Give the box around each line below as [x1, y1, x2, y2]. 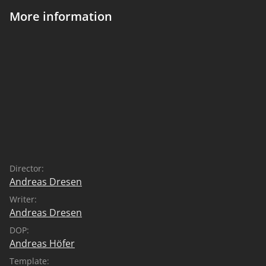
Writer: [9, 193, 37, 205]
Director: [9, 162, 44, 174]
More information [9, 8, 112, 24]
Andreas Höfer [9, 236, 75, 250]
